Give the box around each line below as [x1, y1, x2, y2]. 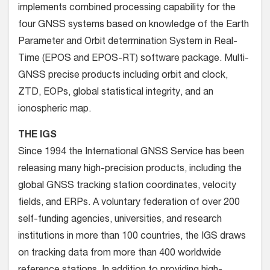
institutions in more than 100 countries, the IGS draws [18, 232, 246, 242]
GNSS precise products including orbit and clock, [18, 71, 228, 81]
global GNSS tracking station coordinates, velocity [18, 181, 236, 192]
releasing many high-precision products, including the [18, 165, 242, 175]
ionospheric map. [18, 105, 91, 115]
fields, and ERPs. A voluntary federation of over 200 [18, 198, 240, 209]
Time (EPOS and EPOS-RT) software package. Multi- [18, 54, 249, 64]
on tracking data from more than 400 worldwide [18, 249, 221, 259]
